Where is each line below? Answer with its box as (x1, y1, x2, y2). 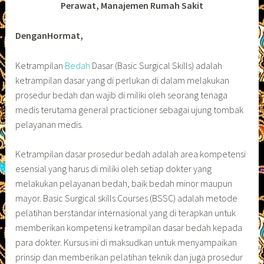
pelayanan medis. (15, 118, 84, 130)
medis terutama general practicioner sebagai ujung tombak (15, 103, 244, 115)
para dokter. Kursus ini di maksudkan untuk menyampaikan (15, 236, 237, 249)
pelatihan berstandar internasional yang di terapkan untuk (15, 207, 236, 219)
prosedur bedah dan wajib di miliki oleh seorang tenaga (15, 88, 228, 101)
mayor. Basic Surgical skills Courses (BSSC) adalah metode (15, 192, 238, 204)
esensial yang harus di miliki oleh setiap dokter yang (15, 163, 212, 175)
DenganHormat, (15, 29, 84, 41)
